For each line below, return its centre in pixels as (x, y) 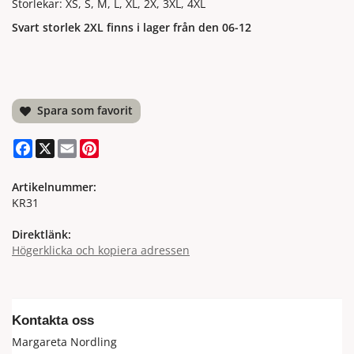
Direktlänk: (41, 235)
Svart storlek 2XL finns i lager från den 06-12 (132, 28)
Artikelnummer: (54, 187)
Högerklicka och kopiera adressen (101, 250)
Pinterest (122, 145)
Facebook (57, 145)
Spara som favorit (82, 111)
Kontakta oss (53, 320)
